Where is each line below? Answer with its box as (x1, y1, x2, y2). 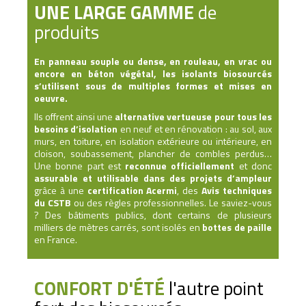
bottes (202, 220, 232, 235)
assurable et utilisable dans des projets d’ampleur (34, 171, 272, 186)
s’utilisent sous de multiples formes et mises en (34, 79, 272, 94)
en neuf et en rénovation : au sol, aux (117, 122, 273, 137)
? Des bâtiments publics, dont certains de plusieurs (34, 208, 272, 223)
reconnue (125, 158, 167, 173)
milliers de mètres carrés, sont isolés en (34, 220, 203, 235)
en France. (34, 232, 77, 247)
